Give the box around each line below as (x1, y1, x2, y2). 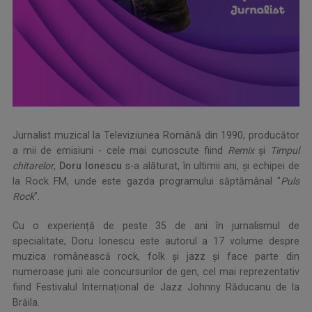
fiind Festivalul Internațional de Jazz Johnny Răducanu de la (13, 281, 299, 293)
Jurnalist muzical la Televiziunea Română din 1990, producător (13, 130, 299, 141)
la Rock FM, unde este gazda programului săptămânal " (13, 175, 281, 187)
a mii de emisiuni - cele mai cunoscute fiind (13, 145, 228, 157)
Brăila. (13, 297, 40, 309)
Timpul (270, 145, 300, 157)
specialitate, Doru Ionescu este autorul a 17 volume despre (13, 235, 299, 247)
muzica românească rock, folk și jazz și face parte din (13, 251, 299, 263)
